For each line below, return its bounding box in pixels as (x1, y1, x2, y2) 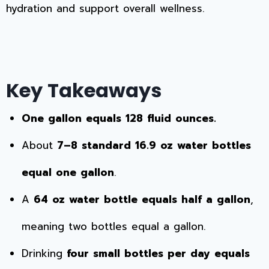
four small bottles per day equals (66, 246, 250, 262)
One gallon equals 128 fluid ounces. (21, 110, 216, 127)
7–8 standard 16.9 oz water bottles (56, 138, 251, 154)
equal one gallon (21, 165, 114, 181)
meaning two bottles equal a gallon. (21, 219, 206, 235)
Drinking (21, 246, 67, 262)
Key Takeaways (6, 77, 162, 104)
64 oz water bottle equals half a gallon (33, 192, 250, 208)
